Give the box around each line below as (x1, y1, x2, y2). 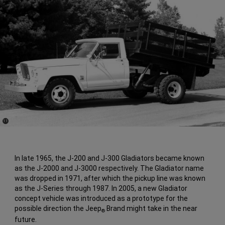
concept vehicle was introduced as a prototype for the (15, 194, 188, 202)
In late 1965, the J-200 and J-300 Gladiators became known (15, 154, 205, 162)
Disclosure (3, 122, 21, 127)
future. (15, 215, 37, 223)
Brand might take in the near (105, 204, 198, 212)
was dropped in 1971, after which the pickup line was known (15, 174, 206, 182)
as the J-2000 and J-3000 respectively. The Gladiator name (15, 164, 204, 172)
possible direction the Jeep (15, 204, 102, 212)
